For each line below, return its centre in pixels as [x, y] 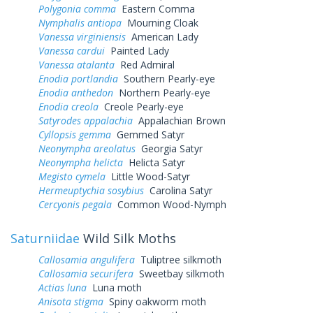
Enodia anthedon [76, 92]
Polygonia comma [77, 8]
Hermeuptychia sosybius [91, 190]
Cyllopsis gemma [75, 134]
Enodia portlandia [78, 78]
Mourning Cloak [160, 22]
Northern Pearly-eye [162, 92]
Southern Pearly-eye [167, 78]
